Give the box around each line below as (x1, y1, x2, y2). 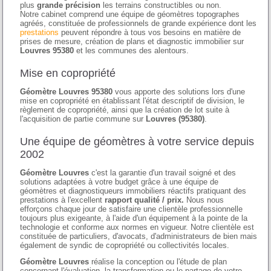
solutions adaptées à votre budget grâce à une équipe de (20, 177, 219, 187)
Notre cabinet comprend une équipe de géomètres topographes (20, 10, 240, 19)
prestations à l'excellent (20, 195, 105, 205)
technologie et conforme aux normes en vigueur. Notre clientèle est (20, 223, 255, 232)
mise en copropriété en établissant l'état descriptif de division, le (20, 96, 245, 106)
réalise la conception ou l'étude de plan (89, 257, 227, 267)
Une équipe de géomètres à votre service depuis (20, 135, 255, 148)
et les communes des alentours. (74, 46, 189, 56)
